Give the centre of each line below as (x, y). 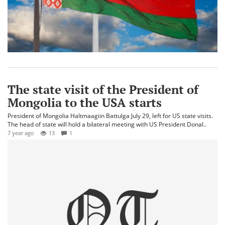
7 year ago (21, 133)
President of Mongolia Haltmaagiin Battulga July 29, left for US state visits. (111, 116)
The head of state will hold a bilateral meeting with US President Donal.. (107, 124)
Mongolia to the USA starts (85, 102)
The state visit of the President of (103, 89)
